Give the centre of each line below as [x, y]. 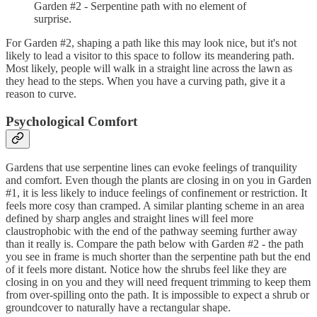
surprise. [53, 18]
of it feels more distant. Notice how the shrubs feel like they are [146, 270]
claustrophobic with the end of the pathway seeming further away [151, 231]
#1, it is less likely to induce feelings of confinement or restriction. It [156, 193]
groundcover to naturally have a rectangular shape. [118, 308]
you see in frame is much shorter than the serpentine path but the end [158, 257]
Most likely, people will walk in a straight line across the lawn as [149, 68]
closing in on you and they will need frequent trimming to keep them [158, 282]
